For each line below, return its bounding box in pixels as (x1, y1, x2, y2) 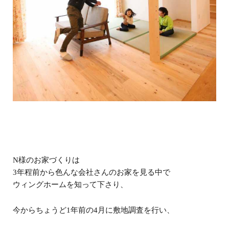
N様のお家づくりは (13, 155, 80, 164)
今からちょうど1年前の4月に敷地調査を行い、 (13, 205, 174, 214)
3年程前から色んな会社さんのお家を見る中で (13, 168, 170, 176)
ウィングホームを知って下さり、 (13, 180, 128, 189)
